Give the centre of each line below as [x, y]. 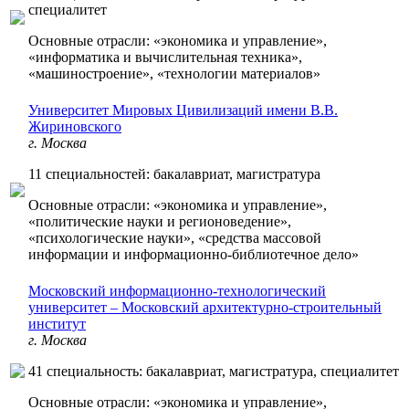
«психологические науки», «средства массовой [175, 238]
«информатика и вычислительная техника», [165, 58]
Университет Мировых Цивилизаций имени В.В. [183, 110]
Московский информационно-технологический [177, 291]
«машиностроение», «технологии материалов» [174, 74]
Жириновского [75, 127]
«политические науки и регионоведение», [160, 222]
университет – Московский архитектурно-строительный [205, 308]
